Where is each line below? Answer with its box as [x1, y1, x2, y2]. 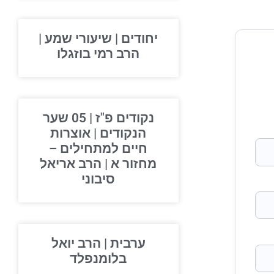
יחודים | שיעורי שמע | [51, 31, 171, 46]
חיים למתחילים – [61, 141, 160, 156]
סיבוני [94, 172, 128, 187]
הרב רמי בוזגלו [69, 46, 152, 61]
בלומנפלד [82, 251, 139, 266]
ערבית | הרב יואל [63, 236, 158, 251]
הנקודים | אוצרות [62, 126, 159, 141]
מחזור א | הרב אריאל [52, 157, 169, 171]
